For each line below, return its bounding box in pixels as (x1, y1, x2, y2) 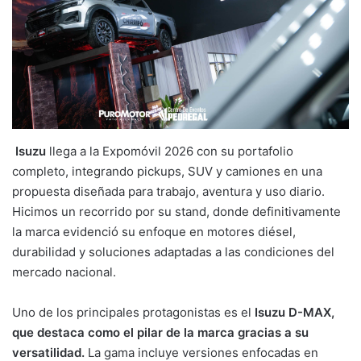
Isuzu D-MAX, (255, 305, 334, 321)
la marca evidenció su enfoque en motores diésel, (12, 224, 296, 240)
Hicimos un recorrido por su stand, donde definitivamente (12, 204, 341, 220)
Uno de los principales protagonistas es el (12, 305, 255, 321)
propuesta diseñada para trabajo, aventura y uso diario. (12, 184, 325, 200)
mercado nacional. (12, 264, 116, 280)
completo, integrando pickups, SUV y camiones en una (12, 164, 322, 180)
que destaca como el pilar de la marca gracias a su (12, 325, 309, 341)
